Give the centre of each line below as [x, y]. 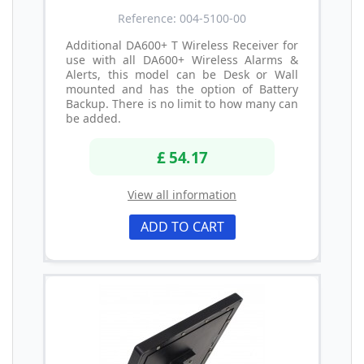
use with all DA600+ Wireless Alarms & [182, 60]
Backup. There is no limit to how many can [182, 104]
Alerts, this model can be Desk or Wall [182, 75]
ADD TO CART [182, 226]
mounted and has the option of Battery [182, 89]
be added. [93, 119]
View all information [182, 194]
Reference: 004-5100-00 [182, 19]
